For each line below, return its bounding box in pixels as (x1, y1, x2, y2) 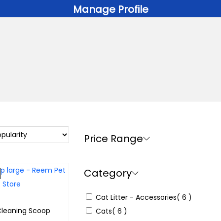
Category (84, 166, 132, 180)
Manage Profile (73, 2, 148, 16)
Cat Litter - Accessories (96, 192, 177, 202)
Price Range (84, 132, 144, 146)
